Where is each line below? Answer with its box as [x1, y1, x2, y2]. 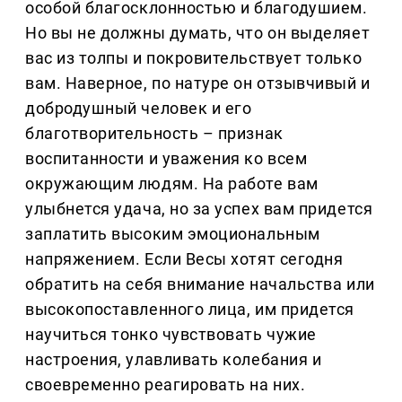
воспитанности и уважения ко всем [25, 149, 308, 169]
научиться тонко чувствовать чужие [25, 325, 317, 345]
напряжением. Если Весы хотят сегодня [25, 249, 344, 269]
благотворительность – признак [25, 124, 284, 144]
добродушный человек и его [25, 99, 252, 118]
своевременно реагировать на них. [25, 375, 306, 395]
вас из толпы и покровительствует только [25, 48, 363, 68]
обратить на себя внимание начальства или [25, 275, 375, 294]
